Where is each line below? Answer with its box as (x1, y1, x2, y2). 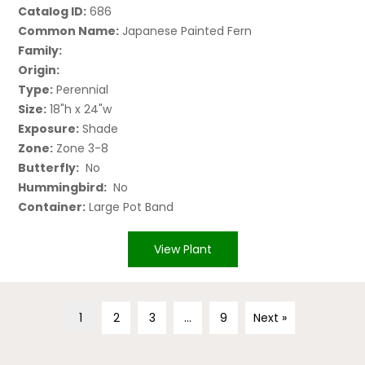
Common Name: (18, 22, 120, 39)
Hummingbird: (18, 178, 108, 196)
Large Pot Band (86, 198, 174, 215)
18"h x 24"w (46, 100, 112, 117)
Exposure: (18, 120, 80, 137)
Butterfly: (18, 159, 80, 176)
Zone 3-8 (53, 139, 109, 156)
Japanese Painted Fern (119, 22, 253, 39)
